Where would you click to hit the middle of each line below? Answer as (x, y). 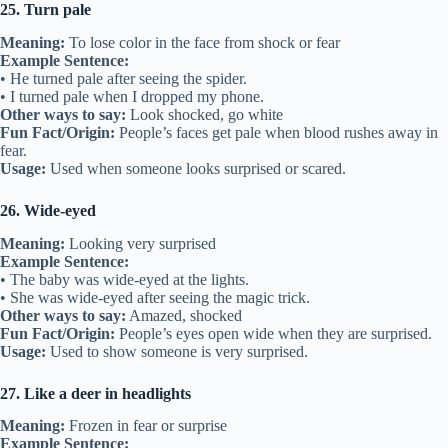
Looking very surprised (140, 243)
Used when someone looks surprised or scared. (196, 168)
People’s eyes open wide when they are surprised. (273, 333)
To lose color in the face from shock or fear (202, 42)
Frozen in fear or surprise (146, 426)
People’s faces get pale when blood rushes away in (276, 132)
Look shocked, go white (204, 114)
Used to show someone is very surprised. (177, 351)
